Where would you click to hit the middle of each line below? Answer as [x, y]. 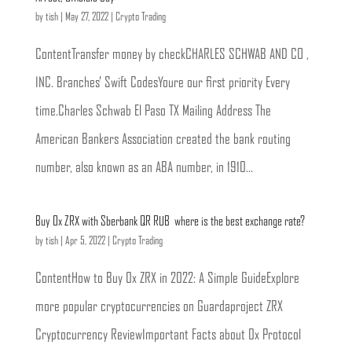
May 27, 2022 [86, 17]
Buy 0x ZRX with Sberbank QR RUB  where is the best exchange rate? [170, 222]
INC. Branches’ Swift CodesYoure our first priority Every [162, 83]
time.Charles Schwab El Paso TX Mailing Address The [153, 112]
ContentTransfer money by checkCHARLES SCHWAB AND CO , [172, 55]
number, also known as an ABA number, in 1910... [144, 168]
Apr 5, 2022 [85, 241]
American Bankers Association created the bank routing [163, 140]
